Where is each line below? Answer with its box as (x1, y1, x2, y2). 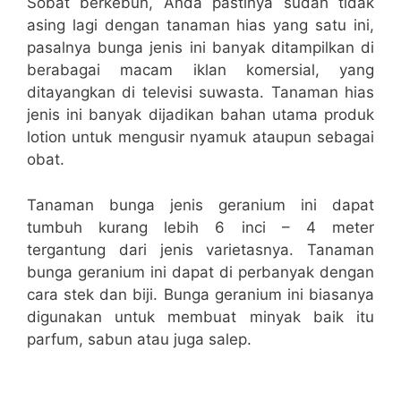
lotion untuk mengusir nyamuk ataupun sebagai (27, 128, 374, 147)
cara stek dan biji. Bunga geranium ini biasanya (27, 285, 374, 303)
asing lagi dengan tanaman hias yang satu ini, (27, 16, 374, 35)
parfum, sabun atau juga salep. (27, 329, 252, 348)
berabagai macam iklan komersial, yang (27, 61, 374, 80)
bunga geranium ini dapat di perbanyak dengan (27, 262, 374, 281)
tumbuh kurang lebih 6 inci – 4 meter (27, 218, 374, 236)
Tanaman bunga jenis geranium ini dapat (27, 195, 374, 214)
